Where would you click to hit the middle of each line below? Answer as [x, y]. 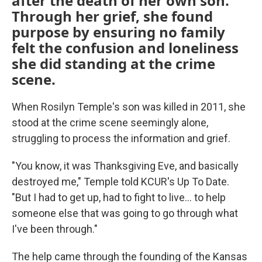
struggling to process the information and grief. [121, 138]
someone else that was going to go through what [125, 213]
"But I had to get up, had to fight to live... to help [119, 197]
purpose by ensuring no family [118, 32]
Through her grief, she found [112, 16]
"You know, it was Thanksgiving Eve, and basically [125, 166]
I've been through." [55, 229]
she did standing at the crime [113, 63]
